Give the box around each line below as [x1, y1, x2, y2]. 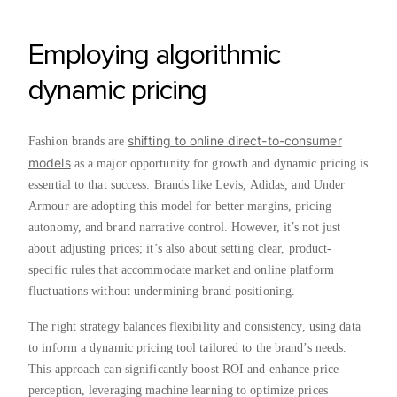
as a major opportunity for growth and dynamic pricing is [70, 156, 369, 170]
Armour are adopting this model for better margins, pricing [28, 198, 331, 213]
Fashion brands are [28, 134, 128, 148]
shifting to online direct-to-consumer [127, 132, 342, 148]
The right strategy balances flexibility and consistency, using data [28, 319, 361, 333]
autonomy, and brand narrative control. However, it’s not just [28, 220, 341, 234]
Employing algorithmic [28, 37, 280, 73]
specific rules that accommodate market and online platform [28, 262, 334, 276]
